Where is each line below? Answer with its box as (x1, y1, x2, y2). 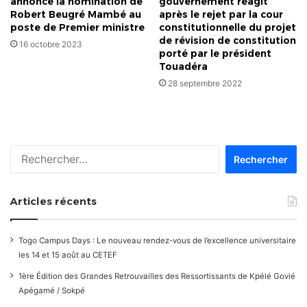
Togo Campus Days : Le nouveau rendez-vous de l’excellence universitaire (19, 236, 296, 245)
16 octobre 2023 (19, 39, 82, 49)
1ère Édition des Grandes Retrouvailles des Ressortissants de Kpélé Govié (19, 271, 295, 281)
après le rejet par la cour (159, 8, 283, 21)
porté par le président (159, 47, 271, 60)
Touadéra (159, 60, 208, 73)
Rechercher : (219, 147, 264, 156)
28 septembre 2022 (168, 78, 242, 88)
